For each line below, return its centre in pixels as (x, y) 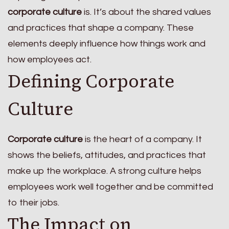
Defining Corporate (91, 81)
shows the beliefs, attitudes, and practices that (107, 155)
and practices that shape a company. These (101, 28)
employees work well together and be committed (110, 187)
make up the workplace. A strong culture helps (105, 171)
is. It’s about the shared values (146, 12)
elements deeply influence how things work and (107, 43)
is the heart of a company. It (142, 140)
